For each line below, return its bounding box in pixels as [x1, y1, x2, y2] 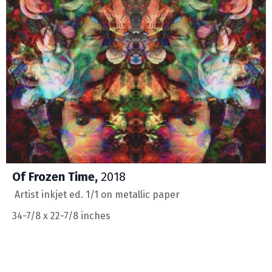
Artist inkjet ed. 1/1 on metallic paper [15, 189, 180, 201]
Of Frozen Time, [12, 169, 98, 185]
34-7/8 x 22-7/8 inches [12, 210, 110, 222]
